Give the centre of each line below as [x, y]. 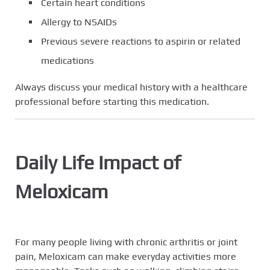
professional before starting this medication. [112, 102]
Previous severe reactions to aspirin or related [141, 42]
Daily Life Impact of [98, 163]
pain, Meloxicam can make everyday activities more [126, 257]
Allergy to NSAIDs [79, 22]
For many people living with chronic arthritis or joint [126, 242]
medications [67, 61]
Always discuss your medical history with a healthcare [131, 87]
